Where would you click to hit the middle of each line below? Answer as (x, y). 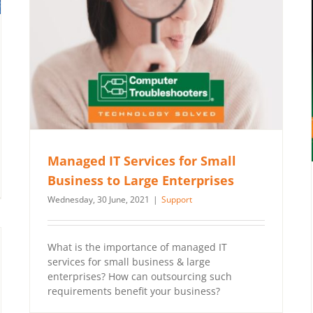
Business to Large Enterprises (141, 181)
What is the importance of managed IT (137, 247)
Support (177, 200)
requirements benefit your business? (134, 291)
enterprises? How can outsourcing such (140, 277)
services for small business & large (129, 262)
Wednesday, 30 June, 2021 (99, 200)
